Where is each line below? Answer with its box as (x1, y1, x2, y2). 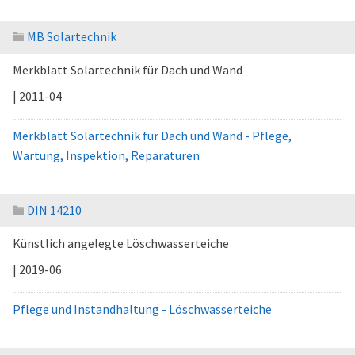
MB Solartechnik (27, 29, 116, 44)
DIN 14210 (27, 202, 82, 218)
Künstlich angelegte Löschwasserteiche (13, 235, 229, 251)
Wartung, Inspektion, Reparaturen (13, 147, 200, 163)
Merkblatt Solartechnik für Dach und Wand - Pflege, (13, 128, 292, 143)
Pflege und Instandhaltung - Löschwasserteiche (13, 301, 272, 317)
